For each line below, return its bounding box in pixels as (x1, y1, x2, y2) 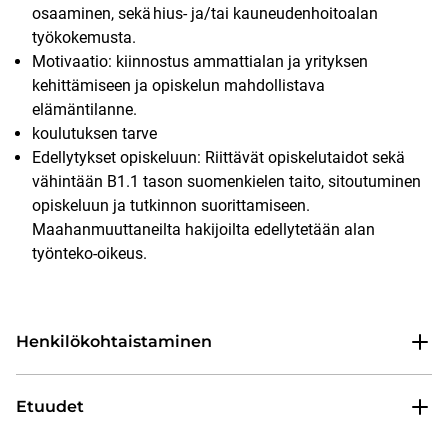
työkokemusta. (32, 28, 136, 48)
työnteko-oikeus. (32, 244, 147, 264)
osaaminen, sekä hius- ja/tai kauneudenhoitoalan (32, 4, 378, 24)
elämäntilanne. (32, 100, 137, 120)
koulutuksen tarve (32, 124, 157, 144)
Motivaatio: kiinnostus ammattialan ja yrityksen (32, 52, 368, 72)
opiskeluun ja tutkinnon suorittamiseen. (32, 196, 310, 216)
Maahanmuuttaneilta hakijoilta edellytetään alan (32, 220, 375, 240)
